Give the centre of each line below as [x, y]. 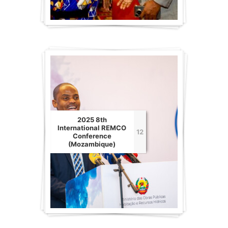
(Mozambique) [92, 144]
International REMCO [92, 128]
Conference [92, 136]
